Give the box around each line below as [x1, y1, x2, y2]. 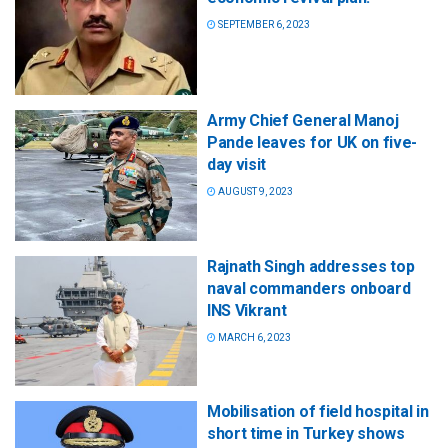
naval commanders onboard [207, 278, 411, 298]
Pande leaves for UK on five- [207, 133, 418, 153]
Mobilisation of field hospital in [207, 401, 429, 421]
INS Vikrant [207, 300, 287, 320]
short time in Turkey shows [207, 423, 405, 443]
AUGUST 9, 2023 [216, 186, 293, 198]
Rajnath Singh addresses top [207, 256, 415, 276]
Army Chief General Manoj [207, 111, 399, 131]
